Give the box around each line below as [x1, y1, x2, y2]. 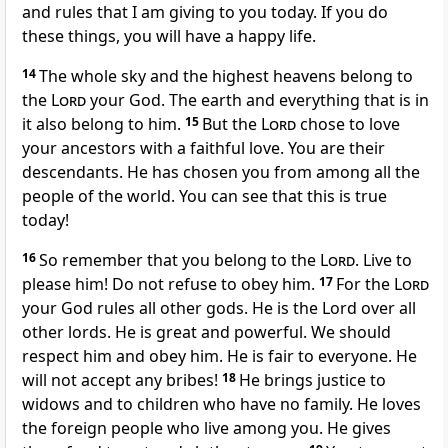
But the [202, 113, 261, 136]
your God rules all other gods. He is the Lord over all [22, 297, 416, 320]
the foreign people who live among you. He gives [22, 417, 391, 440]
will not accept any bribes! [22, 369, 222, 392]
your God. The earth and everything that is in [86, 89, 429, 112]
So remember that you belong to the [39, 249, 320, 272]
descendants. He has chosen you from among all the [22, 161, 420, 184]
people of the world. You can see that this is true [22, 185, 387, 208]
